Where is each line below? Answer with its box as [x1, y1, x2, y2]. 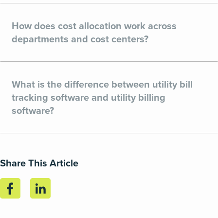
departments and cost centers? [12, 31, 148, 46]
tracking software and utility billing [12, 90, 165, 105]
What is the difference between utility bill [12, 76, 193, 91]
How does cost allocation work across [12, 18, 177, 33]
